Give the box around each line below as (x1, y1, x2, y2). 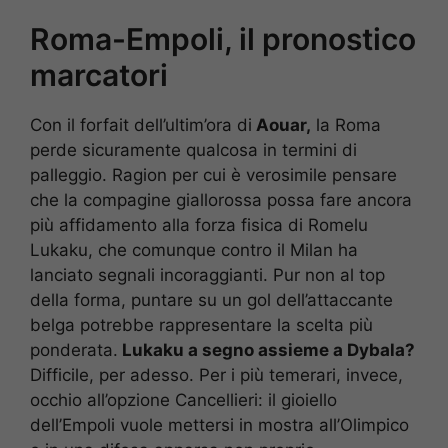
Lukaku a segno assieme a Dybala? (118, 339, 415, 360)
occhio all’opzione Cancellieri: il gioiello (30, 389, 337, 410)
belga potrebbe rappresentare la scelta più (30, 314, 373, 335)
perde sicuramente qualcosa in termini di (30, 139, 357, 160)
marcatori (30, 56, 168, 93)
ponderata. (30, 339, 118, 360)
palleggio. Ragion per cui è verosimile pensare (30, 164, 397, 185)
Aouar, (252, 114, 311, 135)
